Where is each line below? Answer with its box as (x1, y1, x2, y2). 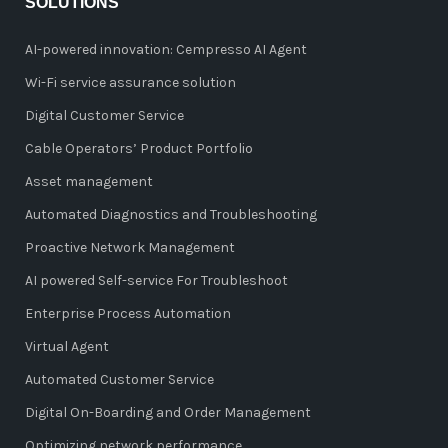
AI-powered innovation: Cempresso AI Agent (25, 41, 307, 58)
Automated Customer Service (25, 371, 214, 388)
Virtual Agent (25, 338, 109, 355)
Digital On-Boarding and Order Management (25, 404, 311, 421)
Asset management (25, 173, 153, 190)
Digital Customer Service (25, 107, 184, 124)
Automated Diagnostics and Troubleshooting (25, 206, 317, 223)
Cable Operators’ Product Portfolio (25, 140, 253, 157)
